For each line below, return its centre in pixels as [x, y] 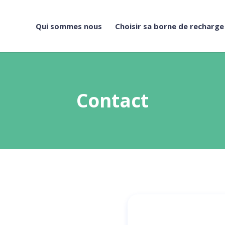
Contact [113, 100]
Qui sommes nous [69, 26]
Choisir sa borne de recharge [169, 26]
